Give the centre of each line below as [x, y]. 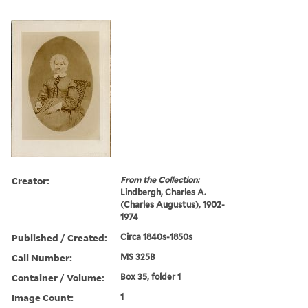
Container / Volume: [58, 277]
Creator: [31, 180]
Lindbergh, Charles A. [164, 192]
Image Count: [43, 297]
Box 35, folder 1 [151, 276]
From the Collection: [160, 179]
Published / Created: [59, 237]
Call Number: [42, 257]
